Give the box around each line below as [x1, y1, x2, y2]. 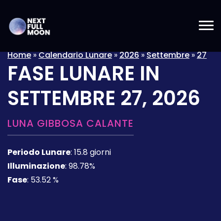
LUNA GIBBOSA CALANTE [7, 116, 134, 130]
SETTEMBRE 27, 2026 [7, 84, 200, 112]
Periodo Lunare [7, 147, 71, 158]
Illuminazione [7, 160, 65, 172]
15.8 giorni [74, 147, 111, 158]
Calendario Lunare [38, 49, 112, 61]
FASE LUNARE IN [7, 60, 160, 87]
